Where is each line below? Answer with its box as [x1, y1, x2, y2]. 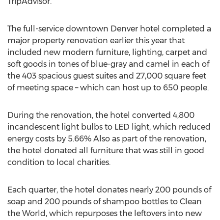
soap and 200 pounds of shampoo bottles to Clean [7, 197, 202, 206]
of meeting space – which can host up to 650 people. [7, 83, 209, 92]
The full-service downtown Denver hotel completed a [7, 24, 211, 33]
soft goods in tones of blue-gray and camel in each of [7, 59, 209, 69]
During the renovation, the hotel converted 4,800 [7, 110, 194, 120]
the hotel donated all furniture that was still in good [7, 146, 204, 155]
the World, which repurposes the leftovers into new [7, 209, 202, 218]
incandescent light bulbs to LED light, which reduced [7, 122, 211, 132]
